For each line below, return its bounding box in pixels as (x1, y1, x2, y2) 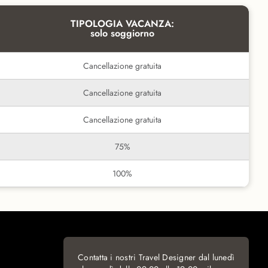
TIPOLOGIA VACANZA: (71, 17, 174, 31)
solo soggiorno (90, 26, 154, 40)
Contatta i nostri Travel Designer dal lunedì (78, 251, 234, 263)
